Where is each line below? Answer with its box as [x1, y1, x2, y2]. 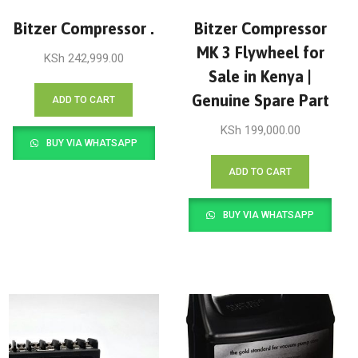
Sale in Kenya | [209, 66, 312, 86]
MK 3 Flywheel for [196, 42, 324, 62]
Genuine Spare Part [191, 90, 329, 109]
